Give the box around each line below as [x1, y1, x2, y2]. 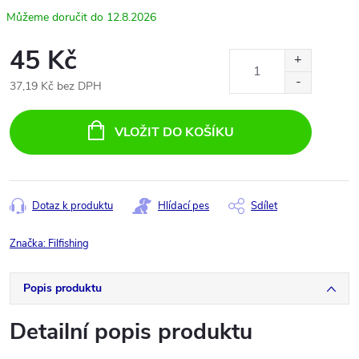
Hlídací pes [158, 198, 209, 213]
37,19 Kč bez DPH [10, 78, 102, 94]
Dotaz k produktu [32, 198, 113, 213]
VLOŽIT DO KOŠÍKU [114, 123, 234, 141]
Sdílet [251, 198, 277, 213]
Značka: [10, 236, 48, 251]
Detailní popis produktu [10, 316, 252, 347]
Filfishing [48, 236, 89, 251]
